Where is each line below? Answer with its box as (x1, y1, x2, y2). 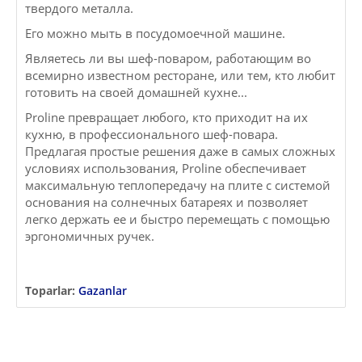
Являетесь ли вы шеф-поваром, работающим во (25, 50, 311, 67)
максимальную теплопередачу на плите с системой (25, 177, 330, 194)
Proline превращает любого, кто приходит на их (25, 109, 308, 126)
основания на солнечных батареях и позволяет (25, 194, 308, 211)
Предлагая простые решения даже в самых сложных (25, 143, 335, 160)
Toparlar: (25, 283, 75, 299)
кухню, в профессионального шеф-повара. (25, 126, 278, 143)
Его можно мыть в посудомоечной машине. (25, 25, 285, 42)
